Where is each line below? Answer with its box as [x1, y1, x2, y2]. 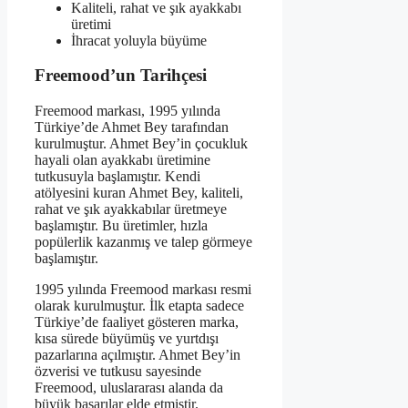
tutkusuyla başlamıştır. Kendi [35, 168, 200, 185]
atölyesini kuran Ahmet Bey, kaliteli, [35, 185, 243, 201]
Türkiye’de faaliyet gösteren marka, [35, 314, 239, 331]
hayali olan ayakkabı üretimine [35, 152, 210, 168]
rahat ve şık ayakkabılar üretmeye [35, 201, 227, 218]
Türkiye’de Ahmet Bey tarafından [35, 119, 229, 136]
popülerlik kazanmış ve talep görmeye [35, 234, 252, 250]
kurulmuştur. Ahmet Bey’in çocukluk [35, 136, 248, 152]
